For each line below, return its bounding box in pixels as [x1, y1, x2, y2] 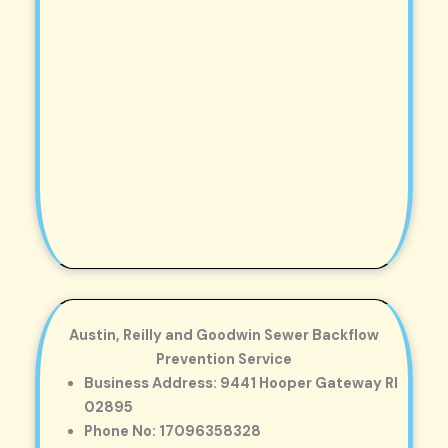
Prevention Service [156, 349, 292, 369]
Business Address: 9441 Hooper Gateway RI [83, 373, 398, 393]
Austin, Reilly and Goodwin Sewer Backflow [69, 325, 379, 345]
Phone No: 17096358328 [83, 421, 261, 441]
